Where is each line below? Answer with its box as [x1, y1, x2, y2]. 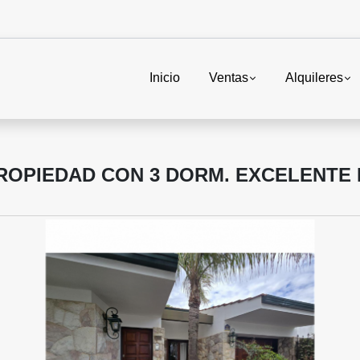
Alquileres [284, 71, 343, 85]
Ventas [208, 71, 248, 85]
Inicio [149, 71, 180, 85]
